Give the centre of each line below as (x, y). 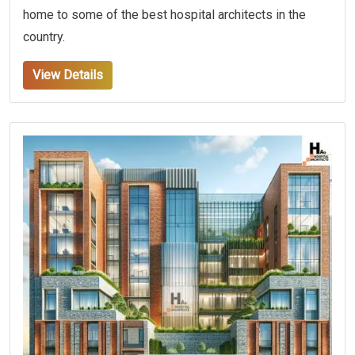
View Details (68, 75)
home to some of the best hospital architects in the (164, 15)
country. (44, 37)
